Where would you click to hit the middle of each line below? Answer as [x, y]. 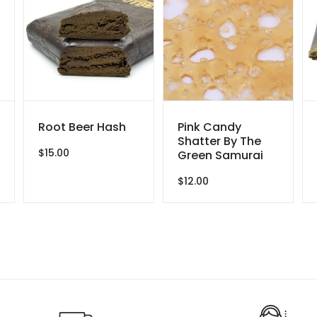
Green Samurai [220, 155]
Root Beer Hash [82, 127]
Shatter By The [219, 141]
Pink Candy [209, 127]
